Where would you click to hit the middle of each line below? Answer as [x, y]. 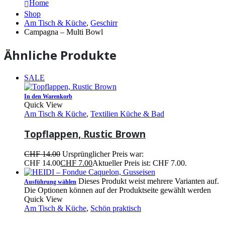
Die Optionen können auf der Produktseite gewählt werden [118, 190]
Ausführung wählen [50, 182]
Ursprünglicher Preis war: [103, 154]
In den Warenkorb [48, 96]
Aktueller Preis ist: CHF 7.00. [140, 163]
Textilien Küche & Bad [127, 114]
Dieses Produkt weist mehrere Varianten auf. [149, 181]
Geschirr [104, 23]
